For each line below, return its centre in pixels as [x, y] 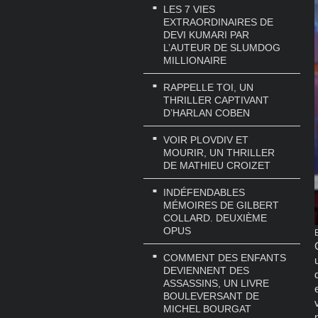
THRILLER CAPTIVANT [216, 100]
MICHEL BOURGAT [207, 308]
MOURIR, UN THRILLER [219, 153]
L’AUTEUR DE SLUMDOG [222, 48]
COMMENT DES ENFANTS [225, 257]
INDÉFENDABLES [204, 192]
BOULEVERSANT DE [211, 296]
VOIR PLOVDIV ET [206, 140]
